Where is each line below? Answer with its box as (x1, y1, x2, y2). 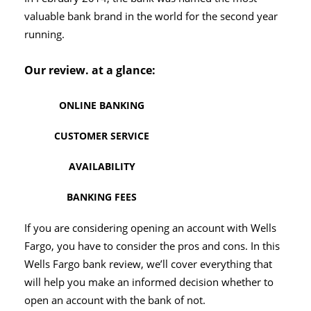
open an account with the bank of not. (24, 293, 205, 308)
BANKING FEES (67, 190, 137, 204)
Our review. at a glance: (24, 62, 155, 78)
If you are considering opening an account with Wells (24, 221, 276, 236)
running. (24, 27, 65, 42)
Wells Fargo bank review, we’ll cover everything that (24, 257, 272, 272)
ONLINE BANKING (59, 99, 144, 112)
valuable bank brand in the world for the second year (24, 9, 278, 24)
